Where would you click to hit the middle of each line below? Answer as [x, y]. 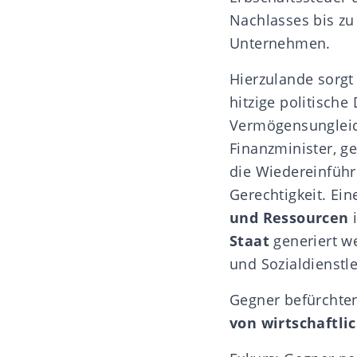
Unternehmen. [280, 43]
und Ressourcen [289, 217]
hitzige [255, 102]
